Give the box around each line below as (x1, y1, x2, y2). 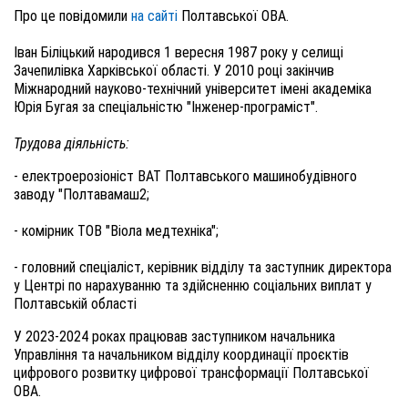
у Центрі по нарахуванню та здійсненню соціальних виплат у (14, 277, 372, 294)
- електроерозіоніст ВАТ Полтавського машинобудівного (14, 168, 357, 185)
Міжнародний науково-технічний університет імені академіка (14, 80, 372, 97)
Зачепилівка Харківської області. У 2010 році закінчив (14, 62, 334, 79)
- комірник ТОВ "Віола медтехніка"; (14, 222, 219, 240)
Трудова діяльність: (14, 135, 129, 152)
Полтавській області (14, 295, 137, 312)
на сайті (131, 7, 181, 25)
